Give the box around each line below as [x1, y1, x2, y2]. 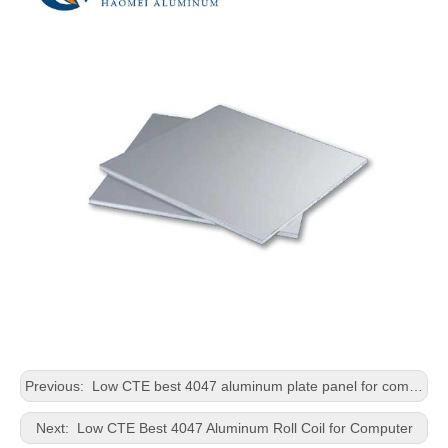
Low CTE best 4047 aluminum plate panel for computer [88, 378, 409, 394]
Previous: [25, 378, 88, 394]
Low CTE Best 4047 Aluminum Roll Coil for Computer [72, 420, 413, 436]
